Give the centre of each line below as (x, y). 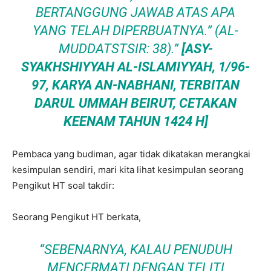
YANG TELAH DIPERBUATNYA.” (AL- (135, 31)
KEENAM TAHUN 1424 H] (135, 121)
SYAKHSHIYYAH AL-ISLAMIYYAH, (118, 67)
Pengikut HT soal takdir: (63, 185)
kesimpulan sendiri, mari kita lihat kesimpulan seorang (128, 170)
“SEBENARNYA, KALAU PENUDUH (135, 250)
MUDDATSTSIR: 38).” (120, 49)
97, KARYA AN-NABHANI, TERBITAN (135, 85)
